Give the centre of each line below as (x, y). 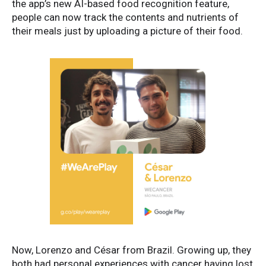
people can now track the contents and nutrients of (125, 18)
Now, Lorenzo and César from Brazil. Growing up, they (132, 250)
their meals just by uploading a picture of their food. (127, 31)
